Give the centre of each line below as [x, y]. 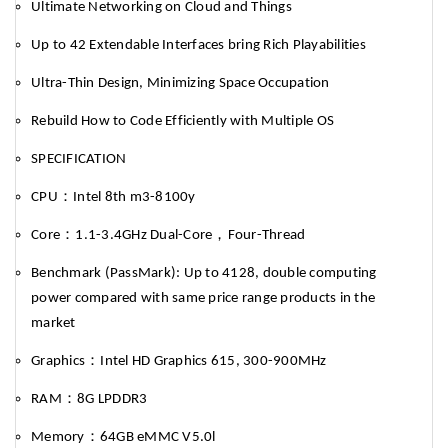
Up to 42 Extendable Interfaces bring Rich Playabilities [198, 45]
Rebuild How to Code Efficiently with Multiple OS [182, 121]
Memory [58, 437]
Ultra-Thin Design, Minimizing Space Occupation [180, 83]
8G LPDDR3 [112, 399]
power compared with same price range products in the [203, 298]
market [53, 323]
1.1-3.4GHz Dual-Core [144, 235]
